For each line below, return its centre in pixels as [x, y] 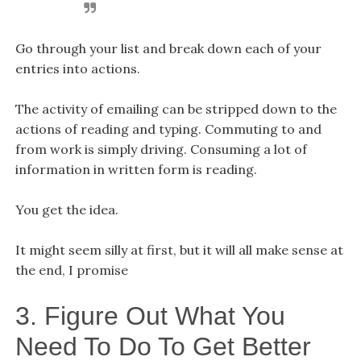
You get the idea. [66, 209]
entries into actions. [77, 68]
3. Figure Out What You [150, 315]
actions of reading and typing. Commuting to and [168, 129]
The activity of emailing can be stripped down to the [176, 108]
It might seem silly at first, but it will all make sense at [179, 249]
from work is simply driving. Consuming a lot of [161, 149]
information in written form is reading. [136, 169]
